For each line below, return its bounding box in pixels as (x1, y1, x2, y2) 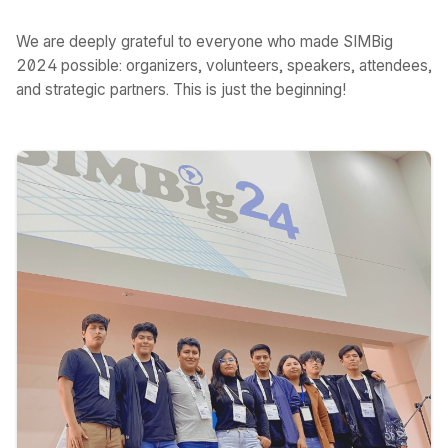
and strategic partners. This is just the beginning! (16, 80, 346, 99)
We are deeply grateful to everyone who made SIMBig (16, 32, 393, 51)
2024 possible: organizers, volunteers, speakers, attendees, (16, 56, 432, 75)
